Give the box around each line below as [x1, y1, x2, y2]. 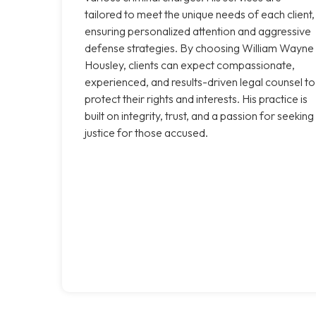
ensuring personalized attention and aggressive [85, 23, 311, 38]
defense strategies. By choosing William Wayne [85, 40, 314, 55]
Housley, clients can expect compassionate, [85, 57, 295, 72]
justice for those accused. [85, 125, 208, 140]
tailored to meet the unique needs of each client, [85, 6, 315, 21]
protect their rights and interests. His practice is [85, 91, 308, 106]
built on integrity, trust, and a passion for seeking [85, 108, 314, 123]
